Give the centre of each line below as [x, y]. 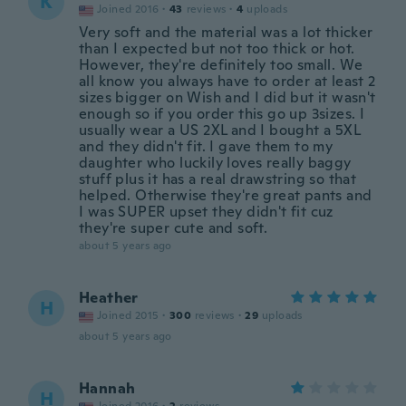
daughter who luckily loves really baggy [215, 163]
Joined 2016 [128, 9]
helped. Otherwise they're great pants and [226, 195]
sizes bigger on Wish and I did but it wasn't [227, 97]
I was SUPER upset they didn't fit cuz [206, 212]
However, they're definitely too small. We [221, 65]
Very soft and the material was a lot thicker [226, 32]
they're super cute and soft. [174, 228]
